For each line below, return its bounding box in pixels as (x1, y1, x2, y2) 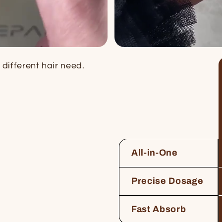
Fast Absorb (131, 204, 186, 215)
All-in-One (131, 148, 178, 158)
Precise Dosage (131, 176, 204, 186)
